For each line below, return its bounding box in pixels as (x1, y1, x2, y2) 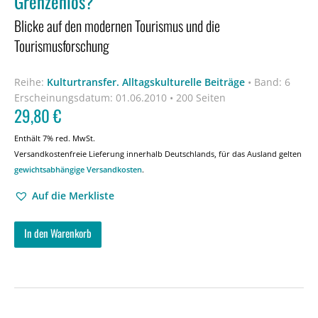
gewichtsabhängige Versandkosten (14, 164, 142, 175)
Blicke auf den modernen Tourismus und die (14, 14, 220, 36)
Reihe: (14, 75, 47, 89)
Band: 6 (254, 75, 290, 89)
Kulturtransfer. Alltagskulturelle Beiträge (47, 75, 245, 89)
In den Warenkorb (24, 225, 92, 241)
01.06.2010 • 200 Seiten (113, 91, 226, 104)
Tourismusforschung (14, 34, 109, 56)
